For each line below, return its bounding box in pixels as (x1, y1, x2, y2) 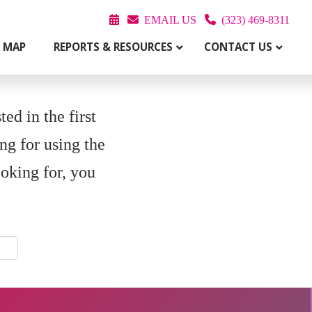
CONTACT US (204, 40, 272, 54)
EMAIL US (144, 14, 196, 26)
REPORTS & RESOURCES (54, 40, 173, 54)
